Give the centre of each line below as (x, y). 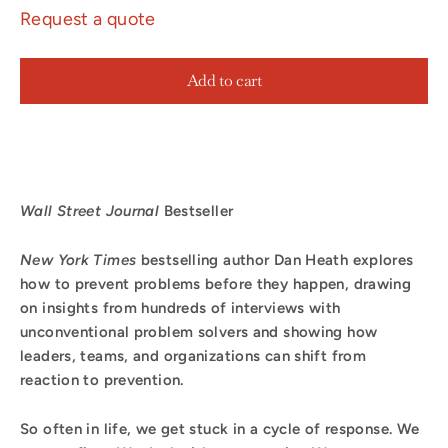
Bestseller (198, 210)
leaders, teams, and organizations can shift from (193, 355)
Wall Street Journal (92, 210)
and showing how (315, 331)
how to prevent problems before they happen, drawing (216, 283)
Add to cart (224, 80)
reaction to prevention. (102, 379)
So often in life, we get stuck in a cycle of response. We (220, 428)
